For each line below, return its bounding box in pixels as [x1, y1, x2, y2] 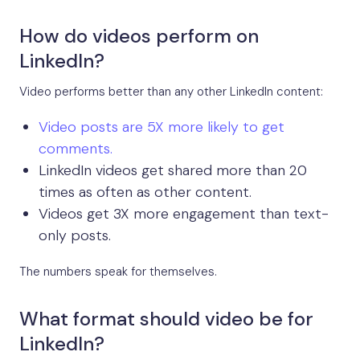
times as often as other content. [39, 182, 252, 202]
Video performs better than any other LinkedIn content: [19, 84, 323, 100]
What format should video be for [19, 306, 313, 332]
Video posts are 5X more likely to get [39, 117, 284, 137]
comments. [39, 139, 112, 159]
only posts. [39, 226, 111, 246]
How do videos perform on [19, 23, 259, 49]
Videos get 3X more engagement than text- [39, 204, 329, 224]
